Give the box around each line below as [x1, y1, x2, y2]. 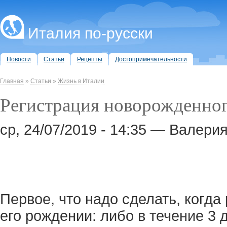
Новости [7, 56, 31, 63]
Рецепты [77, 56, 102, 63]
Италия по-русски [28, 25, 153, 42]
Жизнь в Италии [58, 78, 104, 85]
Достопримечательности [115, 56, 187, 63]
